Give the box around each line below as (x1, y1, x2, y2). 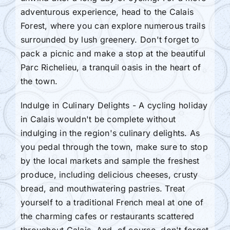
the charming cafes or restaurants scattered (20, 210, 195, 221)
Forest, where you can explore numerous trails (20, 20, 205, 31)
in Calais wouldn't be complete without (20, 113, 176, 124)
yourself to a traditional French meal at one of (20, 197, 204, 207)
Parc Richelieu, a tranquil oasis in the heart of (20, 62, 201, 72)
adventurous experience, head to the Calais (20, 6, 194, 17)
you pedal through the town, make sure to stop (20, 141, 208, 152)
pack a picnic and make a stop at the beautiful (20, 48, 206, 59)
